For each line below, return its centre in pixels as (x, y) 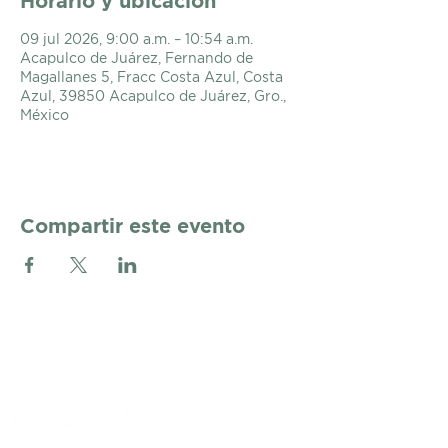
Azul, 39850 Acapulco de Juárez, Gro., (153, 95)
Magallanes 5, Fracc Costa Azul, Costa (151, 76)
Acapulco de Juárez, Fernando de (136, 57)
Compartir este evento (132, 225)
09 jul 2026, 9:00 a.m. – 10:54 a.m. (136, 38)
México (44, 114)
